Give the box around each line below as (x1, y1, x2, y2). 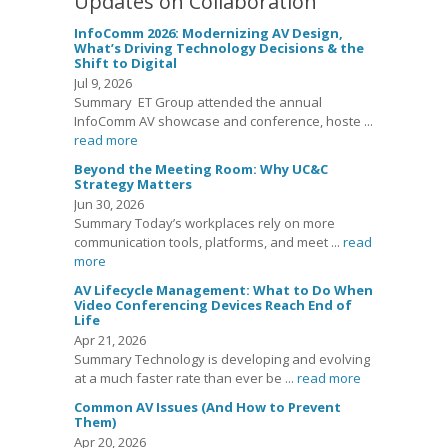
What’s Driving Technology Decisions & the (74, 39, 364, 58)
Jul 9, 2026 (74, 74, 132, 93)
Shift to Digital (74, 54, 177, 73)
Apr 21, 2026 (74, 331, 146, 350)
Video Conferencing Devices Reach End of (74, 296, 352, 315)
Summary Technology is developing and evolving (74, 350, 370, 369)
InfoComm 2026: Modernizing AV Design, (74, 24, 343, 43)
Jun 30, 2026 (74, 195, 144, 214)
